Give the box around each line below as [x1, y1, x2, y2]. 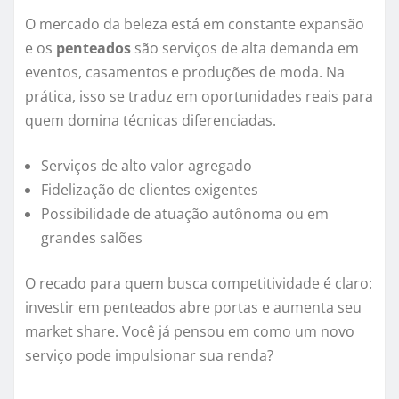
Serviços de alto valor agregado [41, 156, 252, 176]
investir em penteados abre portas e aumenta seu [25, 297, 362, 318]
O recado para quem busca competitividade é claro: [25, 273, 372, 294]
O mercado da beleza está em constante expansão [25, 14, 364, 35]
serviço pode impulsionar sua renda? [25, 346, 273, 366]
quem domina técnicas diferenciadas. [25, 110, 276, 131]
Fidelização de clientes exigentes [41, 180, 258, 200]
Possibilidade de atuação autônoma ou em [41, 204, 329, 224]
